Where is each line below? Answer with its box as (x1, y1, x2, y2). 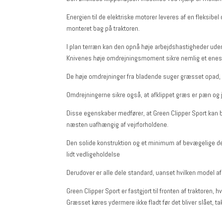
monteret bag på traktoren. (66, 23, 140, 33)
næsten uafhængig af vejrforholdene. (66, 119, 169, 129)
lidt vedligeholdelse (66, 149, 120, 159)
